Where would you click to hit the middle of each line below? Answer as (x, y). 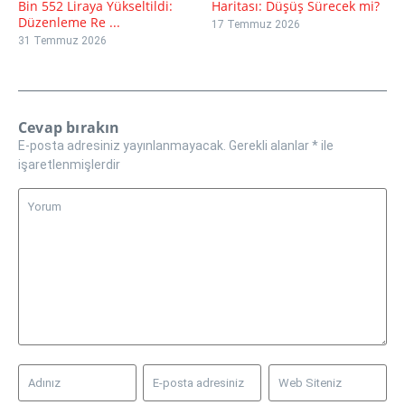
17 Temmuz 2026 (256, 24)
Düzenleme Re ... (69, 22)
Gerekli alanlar (270, 145)
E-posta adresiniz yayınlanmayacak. (122, 145)
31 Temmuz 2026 (62, 40)
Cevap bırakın (69, 127)
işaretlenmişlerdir (69, 164)
